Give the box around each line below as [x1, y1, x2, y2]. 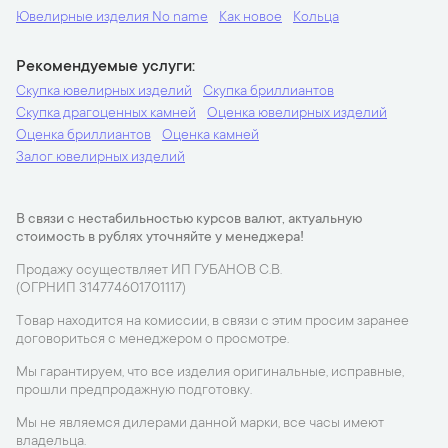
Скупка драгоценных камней [16, 106, 196, 122]
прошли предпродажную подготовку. [16, 383, 252, 399]
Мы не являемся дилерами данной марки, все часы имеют [16, 416, 384, 432]
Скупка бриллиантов [203, 84, 334, 100]
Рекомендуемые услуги [16, 58, 192, 76]
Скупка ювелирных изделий [16, 84, 192, 100]
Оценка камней [162, 128, 259, 144]
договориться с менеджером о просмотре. [16, 332, 289, 348]
